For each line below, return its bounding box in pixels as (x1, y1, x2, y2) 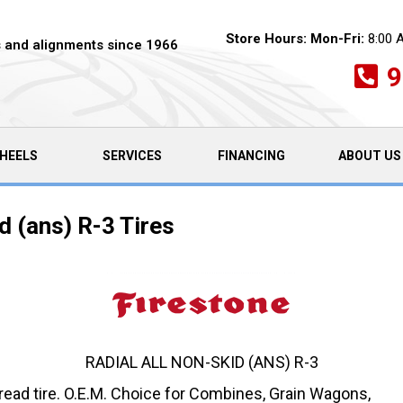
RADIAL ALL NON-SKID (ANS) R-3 (85, 353, 318, 372)
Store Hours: (225, 30, 307, 47)
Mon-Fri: (309, 30, 364, 47)
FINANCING (217, 148, 285, 163)
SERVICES (102, 148, 162, 163)
